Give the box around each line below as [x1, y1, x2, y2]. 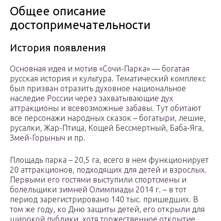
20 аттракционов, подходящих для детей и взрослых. [10, 165, 207, 175]
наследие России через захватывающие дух [10, 94, 173, 103]
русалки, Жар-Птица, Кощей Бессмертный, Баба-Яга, [10, 123, 204, 133]
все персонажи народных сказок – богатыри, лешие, [10, 113, 206, 123]
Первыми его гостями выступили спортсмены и [10, 175, 186, 184]
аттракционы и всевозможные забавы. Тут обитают [10, 104, 201, 113]
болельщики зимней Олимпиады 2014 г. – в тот [10, 185, 186, 194]
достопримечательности [10, 18, 150, 32]
